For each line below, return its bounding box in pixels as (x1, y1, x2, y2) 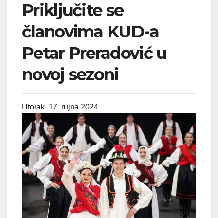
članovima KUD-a (22, 21, 159, 42)
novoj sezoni (22, 64, 119, 85)
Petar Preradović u (22, 42, 167, 63)
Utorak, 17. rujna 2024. (22, 103, 100, 111)
